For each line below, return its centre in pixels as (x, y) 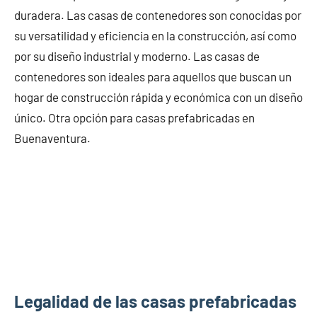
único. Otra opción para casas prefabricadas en (134, 118)
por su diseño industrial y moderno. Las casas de (137, 56)
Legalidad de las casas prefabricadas (155, 301)
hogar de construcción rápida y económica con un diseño (158, 97)
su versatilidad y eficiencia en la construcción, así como (155, 36)
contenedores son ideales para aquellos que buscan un (153, 77)
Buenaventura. (52, 138)
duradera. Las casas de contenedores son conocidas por (158, 15)
